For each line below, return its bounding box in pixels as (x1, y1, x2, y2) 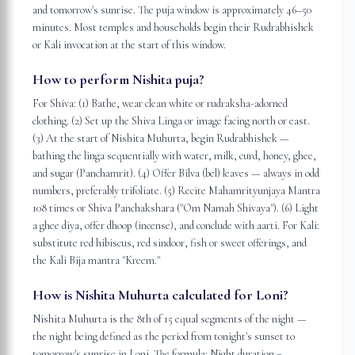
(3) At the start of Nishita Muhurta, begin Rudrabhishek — (32, 132, 289, 145)
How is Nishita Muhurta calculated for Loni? (32, 286, 288, 303)
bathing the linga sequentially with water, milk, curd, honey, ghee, (32, 149, 316, 162)
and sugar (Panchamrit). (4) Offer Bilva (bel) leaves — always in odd (32, 166, 319, 180)
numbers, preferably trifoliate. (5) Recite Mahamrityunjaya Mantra (32, 184, 320, 197)
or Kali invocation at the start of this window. (32, 38, 226, 52)
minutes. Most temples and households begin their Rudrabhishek (32, 21, 314, 34)
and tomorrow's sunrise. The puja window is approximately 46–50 (32, 3, 311, 17)
